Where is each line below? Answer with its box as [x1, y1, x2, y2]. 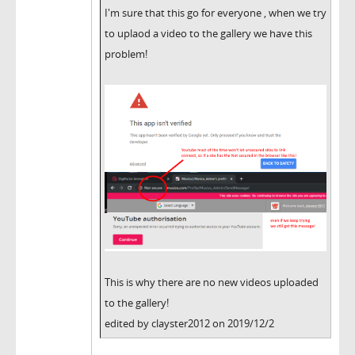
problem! [105, 47, 147, 62]
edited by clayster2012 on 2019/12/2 [105, 316, 274, 331]
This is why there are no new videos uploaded [105, 275, 319, 290]
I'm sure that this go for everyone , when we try [105, 6, 326, 21]
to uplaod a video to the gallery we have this [105, 26, 312, 41]
